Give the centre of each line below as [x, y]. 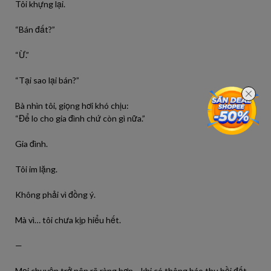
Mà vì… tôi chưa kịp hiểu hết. [68, 220]
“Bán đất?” [35, 29]
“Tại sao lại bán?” [47, 80]
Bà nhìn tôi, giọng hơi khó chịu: [72, 106]
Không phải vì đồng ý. [55, 194]
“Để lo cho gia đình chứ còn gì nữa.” [80, 118]
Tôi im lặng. [36, 169]
